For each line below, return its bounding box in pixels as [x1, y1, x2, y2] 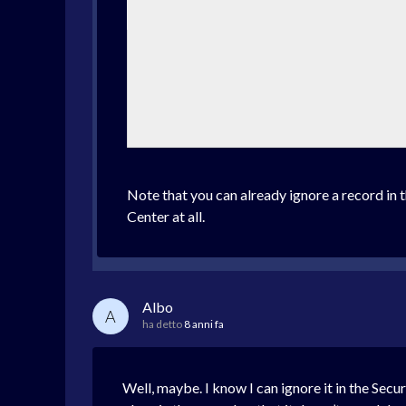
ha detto [142, 317, 184, 332]
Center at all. [127, 208, 205, 226]
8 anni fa [184, 317, 224, 332]
